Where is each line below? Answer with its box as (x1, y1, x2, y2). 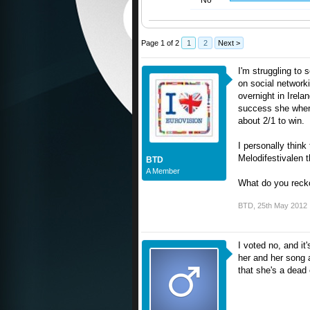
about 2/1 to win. (238, 116, 304, 127)
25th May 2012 (257, 201, 307, 210)
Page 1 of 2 (141, 39, 179, 48)
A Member (146, 167, 180, 176)
